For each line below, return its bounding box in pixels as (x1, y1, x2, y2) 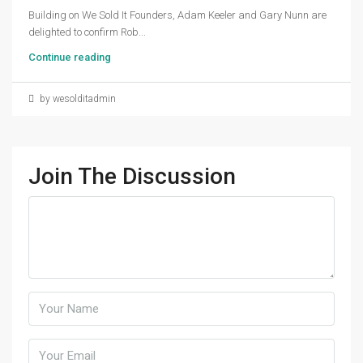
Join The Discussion (28, 163, 236, 190)
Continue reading (28, 51, 111, 64)
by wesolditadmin (37, 93, 116, 105)
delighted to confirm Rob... (28, 26, 146, 39)
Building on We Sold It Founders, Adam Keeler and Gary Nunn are (28, 9, 327, 22)
